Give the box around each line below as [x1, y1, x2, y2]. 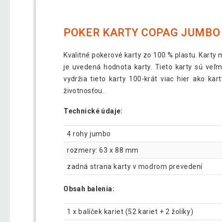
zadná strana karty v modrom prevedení [67, 162, 205, 170]
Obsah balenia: [63, 185, 115, 193]
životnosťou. [63, 86, 105, 95]
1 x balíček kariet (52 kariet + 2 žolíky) [67, 208, 194, 216]
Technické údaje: [63, 107, 123, 115]
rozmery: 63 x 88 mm [67, 146, 139, 154]
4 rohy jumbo [67, 129, 111, 138]
